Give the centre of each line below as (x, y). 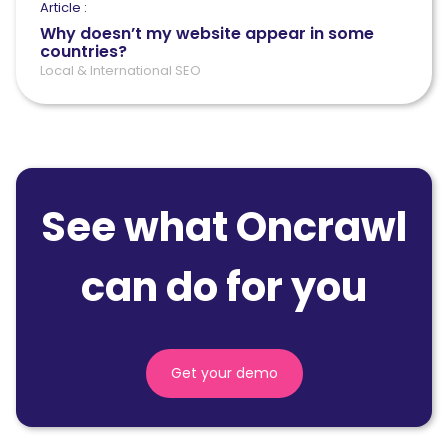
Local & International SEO (120, 70)
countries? (83, 51)
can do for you (224, 286)
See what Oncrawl (224, 226)
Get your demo (224, 372)
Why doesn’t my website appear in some (207, 33)
